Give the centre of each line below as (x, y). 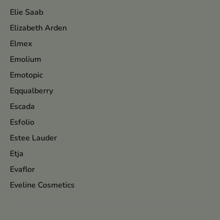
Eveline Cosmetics (42, 185)
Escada (22, 107)
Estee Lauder (33, 138)
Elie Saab (27, 12)
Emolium (26, 59)
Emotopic (26, 75)
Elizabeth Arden (38, 28)
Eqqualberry (31, 91)
